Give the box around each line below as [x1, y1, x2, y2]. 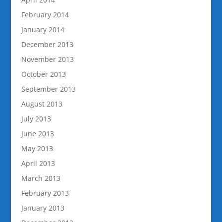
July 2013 [21, 114, 51, 123]
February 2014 [21, 10, 69, 19]
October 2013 [21, 69, 66, 79]
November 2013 [21, 55, 74, 64]
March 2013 [21, 173, 60, 183]
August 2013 [21, 99, 62, 109]
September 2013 [21, 84, 76, 94]
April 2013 [21, 159, 55, 168]
